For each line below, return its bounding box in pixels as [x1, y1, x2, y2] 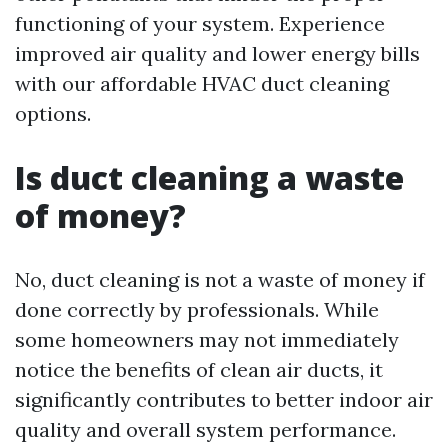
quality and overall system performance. [15, 417, 396, 442]
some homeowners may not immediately [15, 327, 399, 352]
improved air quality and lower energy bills [15, 41, 420, 66]
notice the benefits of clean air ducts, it [15, 357, 383, 382]
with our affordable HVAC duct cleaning [15, 71, 389, 96]
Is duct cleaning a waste [15, 156, 404, 199]
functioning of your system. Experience [15, 11, 385, 36]
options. [15, 101, 91, 126]
